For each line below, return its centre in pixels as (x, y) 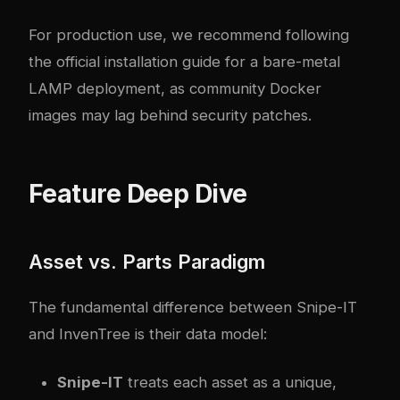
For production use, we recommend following (189, 35)
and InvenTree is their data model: (148, 334)
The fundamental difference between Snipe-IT (193, 308)
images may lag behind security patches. (170, 116)
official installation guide (138, 62)
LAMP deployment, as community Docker (175, 89)
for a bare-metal (280, 62)
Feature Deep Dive (138, 194)
